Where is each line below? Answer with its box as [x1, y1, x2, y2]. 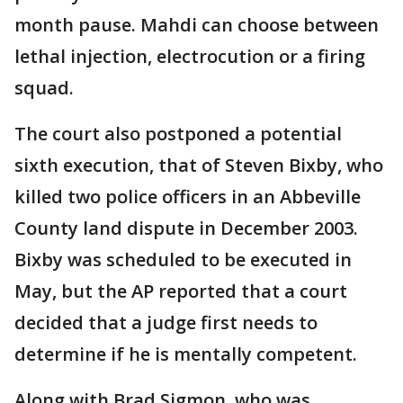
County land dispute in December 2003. [14, 216, 358, 241]
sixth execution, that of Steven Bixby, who [14, 153, 383, 178]
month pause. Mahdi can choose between [14, 13, 379, 38]
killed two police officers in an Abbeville [14, 184, 361, 210]
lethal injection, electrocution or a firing [14, 44, 365, 69]
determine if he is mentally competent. [14, 342, 357, 367]
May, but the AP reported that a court [14, 279, 347, 304]
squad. [14, 76, 74, 101]
